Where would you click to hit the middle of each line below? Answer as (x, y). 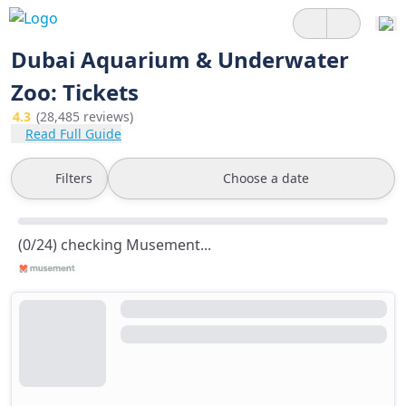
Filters (74, 178)
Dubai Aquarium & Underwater (180, 59)
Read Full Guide (73, 134)
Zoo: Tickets (75, 92)
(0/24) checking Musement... (115, 245)
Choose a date (266, 178)
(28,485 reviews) (85, 116)
